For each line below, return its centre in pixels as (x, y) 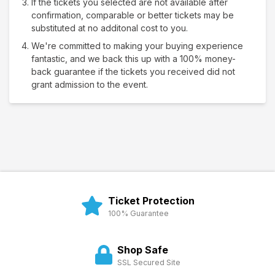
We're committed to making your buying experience (137, 46)
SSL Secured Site (149, 263)
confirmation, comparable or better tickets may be (133, 15)
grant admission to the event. (90, 85)
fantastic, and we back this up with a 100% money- (134, 59)
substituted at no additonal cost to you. (110, 28)
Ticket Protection (151, 201)
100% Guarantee (138, 214)
